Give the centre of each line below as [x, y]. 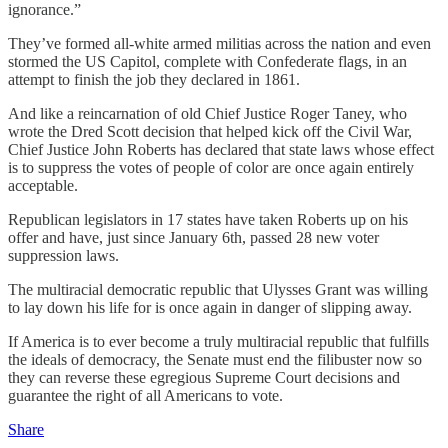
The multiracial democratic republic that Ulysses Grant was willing [218, 289]
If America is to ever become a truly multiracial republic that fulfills [218, 341]
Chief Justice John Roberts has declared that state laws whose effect [221, 149]
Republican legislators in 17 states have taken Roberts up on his [208, 219]
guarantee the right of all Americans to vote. [145, 395]
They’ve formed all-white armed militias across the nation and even [219, 43]
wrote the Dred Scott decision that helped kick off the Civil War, [210, 131]
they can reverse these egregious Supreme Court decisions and [204, 377]
